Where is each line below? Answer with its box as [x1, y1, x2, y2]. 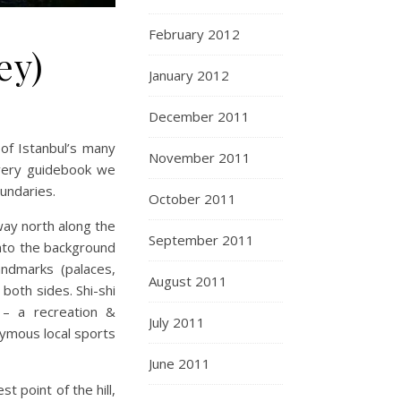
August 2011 [149, 272, 227, 290]
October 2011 [149, 190, 236, 208]
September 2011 [149, 231, 254, 249]
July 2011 [149, 313, 205, 331]
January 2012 [149, 66, 229, 84]
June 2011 [149, 354, 210, 372]
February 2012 [149, 25, 240, 43]
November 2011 [149, 149, 251, 166]
